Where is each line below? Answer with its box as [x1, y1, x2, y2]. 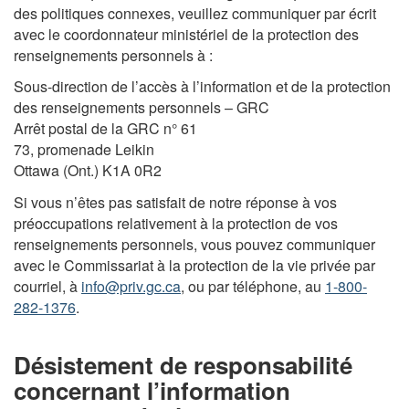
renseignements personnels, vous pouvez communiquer [14, 233, 375, 255]
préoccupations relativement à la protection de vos [14, 212, 338, 234]
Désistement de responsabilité [14, 347, 352, 382]
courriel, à [14, 275, 81, 297]
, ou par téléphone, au [181, 275, 325, 297]
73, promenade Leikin [14, 139, 154, 160]
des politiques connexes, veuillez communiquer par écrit [14, 2, 376, 24]
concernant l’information [14, 372, 290, 407]
